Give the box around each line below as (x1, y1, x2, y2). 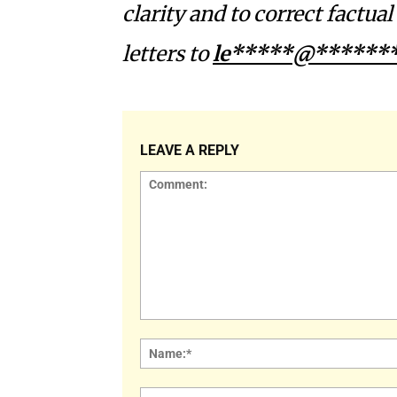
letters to (122, 40, 213, 66)
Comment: (139, 320, 198, 336)
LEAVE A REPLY (140, 141, 239, 159)
